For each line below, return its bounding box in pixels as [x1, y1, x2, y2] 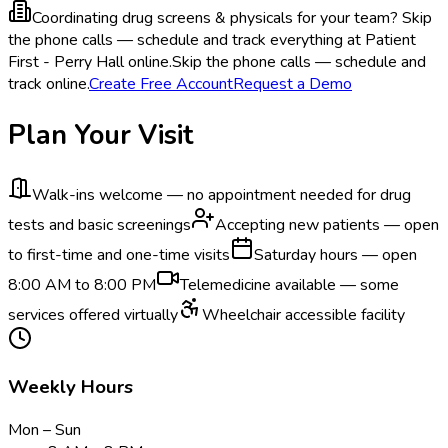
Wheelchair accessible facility [202, 303, 405, 326]
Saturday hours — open [254, 243, 417, 266]
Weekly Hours [8, 374, 133, 401]
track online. [8, 73, 89, 96]
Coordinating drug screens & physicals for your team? [32, 7, 398, 30]
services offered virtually [8, 303, 178, 326]
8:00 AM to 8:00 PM [8, 273, 156, 296]
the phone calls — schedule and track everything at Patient [8, 29, 416, 52]
